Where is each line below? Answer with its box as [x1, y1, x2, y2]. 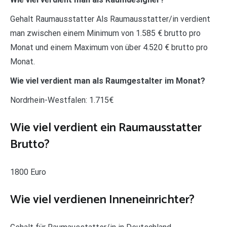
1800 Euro [10, 167, 46, 177]
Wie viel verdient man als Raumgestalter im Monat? [10, 75, 205, 86]
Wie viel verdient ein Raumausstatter [10, 118, 202, 138]
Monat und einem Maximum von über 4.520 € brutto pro [10, 42, 208, 52]
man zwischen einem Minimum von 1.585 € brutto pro [10, 28, 201, 38]
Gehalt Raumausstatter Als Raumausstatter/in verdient [10, 14, 210, 24]
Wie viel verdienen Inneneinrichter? [10, 190, 195, 210]
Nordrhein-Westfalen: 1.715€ [10, 95, 113, 105]
